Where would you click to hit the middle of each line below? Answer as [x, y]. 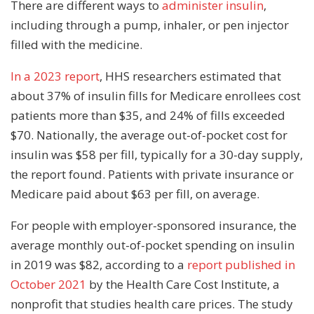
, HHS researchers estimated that [190, 76]
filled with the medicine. [76, 44]
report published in [241, 264]
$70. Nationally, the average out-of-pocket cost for [149, 135]
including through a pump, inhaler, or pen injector [150, 25]
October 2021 [48, 284]
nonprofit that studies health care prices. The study [152, 303]
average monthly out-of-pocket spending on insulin [152, 245]
